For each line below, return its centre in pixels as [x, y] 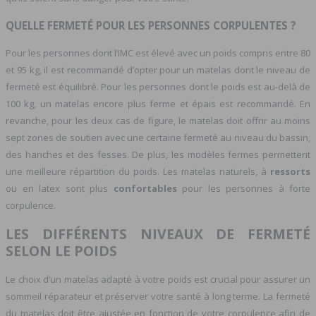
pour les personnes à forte [243, 189]
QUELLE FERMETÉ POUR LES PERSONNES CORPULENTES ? [151, 26]
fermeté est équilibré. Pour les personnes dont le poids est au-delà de [158, 87]
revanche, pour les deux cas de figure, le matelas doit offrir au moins [158, 121]
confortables [145, 189]
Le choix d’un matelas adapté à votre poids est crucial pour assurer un [158, 279]
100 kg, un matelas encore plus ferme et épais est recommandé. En [158, 104]
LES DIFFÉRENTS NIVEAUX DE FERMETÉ [158, 233]
